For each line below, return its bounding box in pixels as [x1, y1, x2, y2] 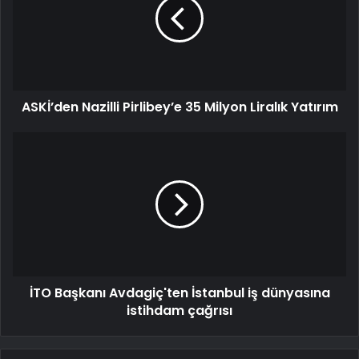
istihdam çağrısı [127, 301, 232, 321]
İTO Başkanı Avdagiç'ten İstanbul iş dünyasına [29, 284, 330, 303]
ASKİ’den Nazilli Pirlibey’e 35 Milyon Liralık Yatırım [21, 98, 338, 117]
